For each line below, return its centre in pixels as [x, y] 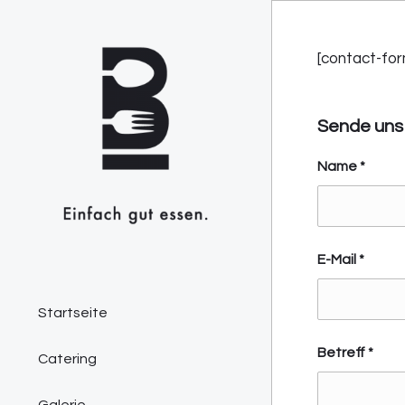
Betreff [343, 353]
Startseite [73, 313]
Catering [67, 359]
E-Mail [338, 259]
